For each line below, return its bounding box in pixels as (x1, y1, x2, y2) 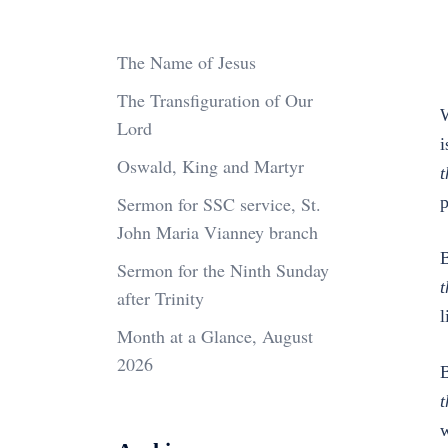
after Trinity (117, 286, 204, 310)
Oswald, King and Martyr (117, 154, 304, 178)
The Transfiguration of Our (117, 88, 313, 112)
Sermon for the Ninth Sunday (117, 258, 329, 282)
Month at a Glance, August (117, 324, 313, 348)
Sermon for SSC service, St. (117, 192, 321, 216)
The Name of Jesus (117, 50, 256, 74)
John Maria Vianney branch (117, 220, 318, 244)
